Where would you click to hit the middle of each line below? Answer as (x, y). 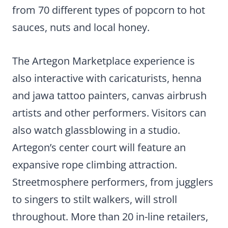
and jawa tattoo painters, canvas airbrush (109, 96)
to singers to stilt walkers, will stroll (95, 199)
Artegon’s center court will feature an (99, 148)
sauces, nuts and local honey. (81, 27)
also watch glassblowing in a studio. (96, 130)
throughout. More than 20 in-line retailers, (110, 217)
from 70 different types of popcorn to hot (109, 10)
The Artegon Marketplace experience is (104, 61)
